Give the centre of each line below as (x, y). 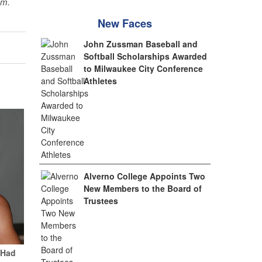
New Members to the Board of (143, 188)
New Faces (125, 23)
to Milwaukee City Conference (144, 68)
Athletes (101, 81)
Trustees (101, 201)
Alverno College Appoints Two (145, 176)
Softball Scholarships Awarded (146, 56)
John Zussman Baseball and (141, 44)
